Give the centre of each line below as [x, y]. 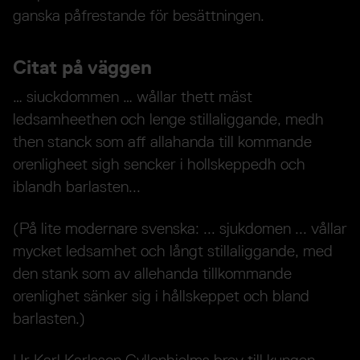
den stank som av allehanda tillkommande [152, 273]
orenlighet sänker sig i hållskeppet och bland [161, 295]
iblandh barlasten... [77, 186]
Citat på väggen [82, 67]
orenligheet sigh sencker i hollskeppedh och [159, 164]
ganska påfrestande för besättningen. [139, 16]
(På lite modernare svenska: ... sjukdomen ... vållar [180, 228]
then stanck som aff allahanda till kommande [162, 141]
